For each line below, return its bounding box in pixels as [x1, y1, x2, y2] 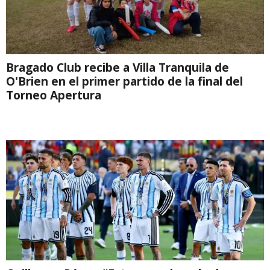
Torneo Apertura [6, 86, 101, 103]
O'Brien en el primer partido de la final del [6, 72, 243, 89]
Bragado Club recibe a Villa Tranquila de [6, 58, 229, 75]
